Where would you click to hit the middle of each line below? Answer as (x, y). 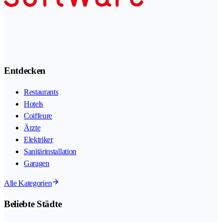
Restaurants (41, 92)
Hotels (34, 104)
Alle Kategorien (28, 183)
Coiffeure (38, 115)
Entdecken (25, 70)
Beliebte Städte (33, 204)
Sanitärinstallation (50, 151)
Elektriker (38, 139)
